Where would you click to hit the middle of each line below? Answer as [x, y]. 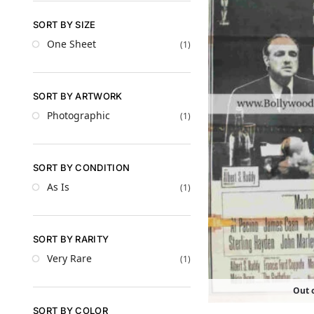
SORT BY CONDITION [82, 167]
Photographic [78, 116]
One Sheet [71, 44]
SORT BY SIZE [64, 24]
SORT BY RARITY [71, 239]
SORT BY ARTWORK [78, 96]
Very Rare [69, 259]
